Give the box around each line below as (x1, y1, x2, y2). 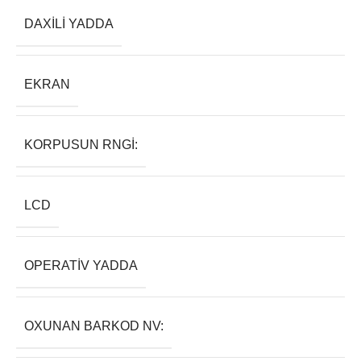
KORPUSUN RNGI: (24, 138, 138, 152)
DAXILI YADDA (24, 17, 114, 31)
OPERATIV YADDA (24, 259, 138, 273)
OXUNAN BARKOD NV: (24, 319, 164, 334)
